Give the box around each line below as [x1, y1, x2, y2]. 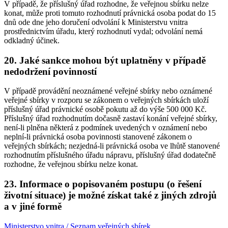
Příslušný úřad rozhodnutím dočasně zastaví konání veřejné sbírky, [4, 114, 217, 123]
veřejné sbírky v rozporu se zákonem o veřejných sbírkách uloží [4, 96, 209, 105]
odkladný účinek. [4, 36, 60, 45]
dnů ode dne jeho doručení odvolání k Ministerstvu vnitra [4, 17, 188, 26]
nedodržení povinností [4, 66, 97, 77]
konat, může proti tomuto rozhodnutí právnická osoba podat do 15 [4, 8, 216, 17]
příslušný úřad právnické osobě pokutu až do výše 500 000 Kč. [4, 105, 207, 114]
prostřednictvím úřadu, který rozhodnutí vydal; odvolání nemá [4, 26, 203, 36]
